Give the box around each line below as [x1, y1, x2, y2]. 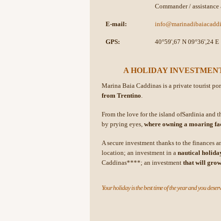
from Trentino [102, 92, 141, 99]
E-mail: [106, 20, 127, 28]
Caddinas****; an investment [102, 159, 183, 166]
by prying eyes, [102, 120, 144, 128]
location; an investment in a [102, 149, 178, 156]
